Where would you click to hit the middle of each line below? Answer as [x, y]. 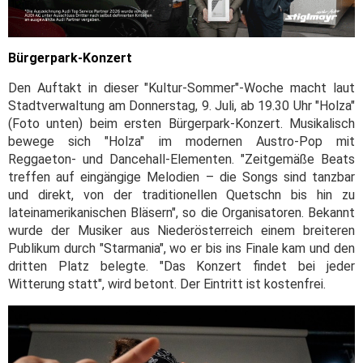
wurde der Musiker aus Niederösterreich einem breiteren [181, 230]
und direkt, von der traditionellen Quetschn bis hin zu [181, 194]
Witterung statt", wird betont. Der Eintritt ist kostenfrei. [167, 284]
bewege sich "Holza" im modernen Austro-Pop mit [181, 141]
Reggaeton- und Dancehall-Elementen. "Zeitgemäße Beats [181, 159]
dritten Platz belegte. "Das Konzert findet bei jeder [181, 266]
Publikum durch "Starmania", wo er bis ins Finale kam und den [181, 248]
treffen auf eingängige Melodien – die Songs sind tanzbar [181, 177]
